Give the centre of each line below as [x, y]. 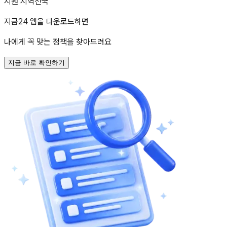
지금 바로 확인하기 [36, 62]
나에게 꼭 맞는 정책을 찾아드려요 [58, 42]
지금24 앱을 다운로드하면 [46, 21]
